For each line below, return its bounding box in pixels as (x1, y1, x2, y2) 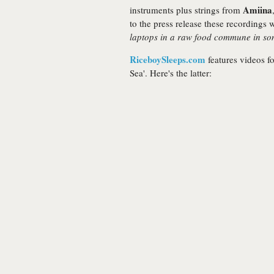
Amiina (243, 3, 272, 17)
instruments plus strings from (130, 4, 243, 16)
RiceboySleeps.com (130, 53, 206, 66)
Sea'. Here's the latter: (130, 67, 212, 79)
